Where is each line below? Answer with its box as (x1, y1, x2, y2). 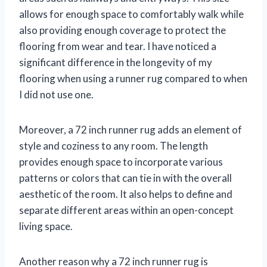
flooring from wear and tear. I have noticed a (19, 40, 216, 53)
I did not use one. (19, 88, 94, 101)
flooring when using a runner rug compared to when (19, 72, 247, 85)
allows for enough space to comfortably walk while (19, 8, 244, 21)
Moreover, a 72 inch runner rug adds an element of (19, 123, 242, 136)
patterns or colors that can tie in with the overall (19, 172, 232, 185)
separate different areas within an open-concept (19, 204, 234, 217)
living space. (19, 220, 73, 233)
